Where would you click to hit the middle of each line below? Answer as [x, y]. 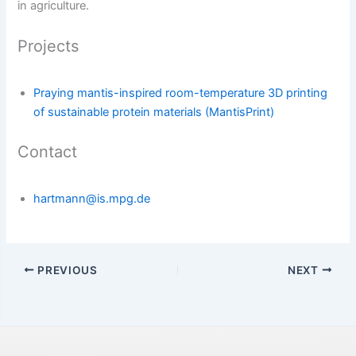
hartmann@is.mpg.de [92, 199]
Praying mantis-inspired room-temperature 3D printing [181, 93]
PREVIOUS [66, 270]
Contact [48, 152]
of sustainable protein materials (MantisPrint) [154, 112]
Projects [48, 46]
